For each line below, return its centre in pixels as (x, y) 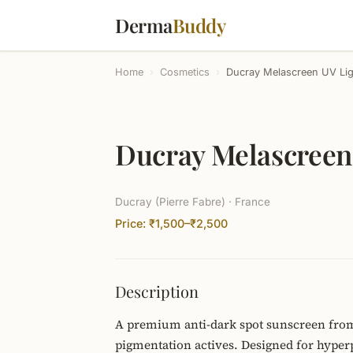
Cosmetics (185, 72)
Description (157, 291)
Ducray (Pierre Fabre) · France (193, 202)
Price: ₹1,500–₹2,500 (171, 223)
